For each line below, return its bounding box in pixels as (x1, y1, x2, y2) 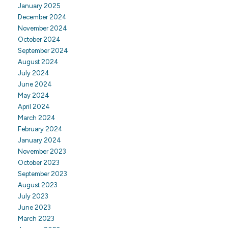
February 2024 (18, 125, 63, 133)
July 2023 (18, 192, 48, 200)
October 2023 (18, 158, 60, 166)
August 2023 (18, 181, 58, 189)
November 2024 (18, 24, 67, 32)
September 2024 (18, 46, 68, 54)
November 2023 (18, 147, 66, 155)
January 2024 (18, 136, 61, 144)
